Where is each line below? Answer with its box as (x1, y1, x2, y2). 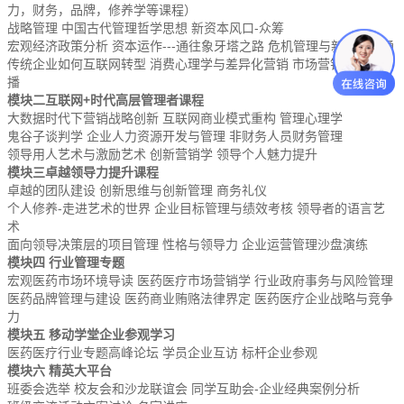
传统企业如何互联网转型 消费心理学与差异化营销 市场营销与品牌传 (7, 57, 393, 72)
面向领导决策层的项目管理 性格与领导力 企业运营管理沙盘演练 (7, 237, 368, 252)
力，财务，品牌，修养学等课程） (7, 3, 197, 18)
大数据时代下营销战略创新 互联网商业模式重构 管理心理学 (7, 111, 343, 126)
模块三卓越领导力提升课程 (7, 165, 159, 180)
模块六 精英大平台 (7, 363, 112, 379)
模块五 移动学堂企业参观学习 (7, 327, 175, 343)
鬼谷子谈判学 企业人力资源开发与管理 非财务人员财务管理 (7, 129, 343, 144)
